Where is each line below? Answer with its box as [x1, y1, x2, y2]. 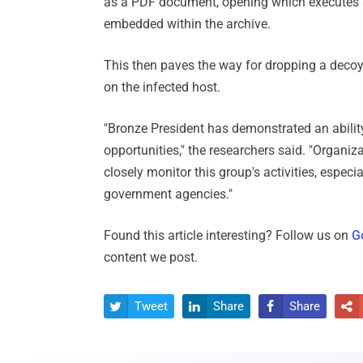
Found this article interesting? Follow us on [104, 228, 352, 244]
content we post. [104, 250, 198, 266]
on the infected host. [104, 79, 220, 96]
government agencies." [104, 186, 233, 203]
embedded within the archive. [104, 16, 271, 32]
